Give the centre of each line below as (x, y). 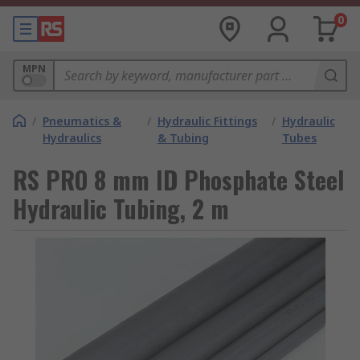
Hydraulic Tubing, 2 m (121, 209)
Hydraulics (72, 138)
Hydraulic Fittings (207, 121)
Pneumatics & (82, 121)
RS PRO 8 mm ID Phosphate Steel (178, 180)
